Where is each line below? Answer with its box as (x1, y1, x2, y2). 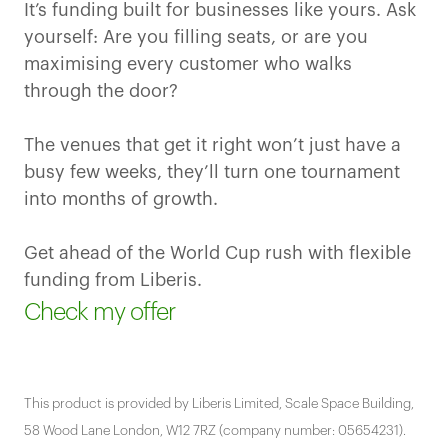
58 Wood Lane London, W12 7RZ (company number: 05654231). (24, 423, 406, 437)
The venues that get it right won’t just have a (24, 136, 401, 155)
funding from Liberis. (24, 271, 202, 290)
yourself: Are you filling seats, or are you (24, 28, 368, 47)
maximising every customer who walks (24, 55, 352, 74)
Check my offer (24, 300, 175, 325)
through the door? (24, 82, 178, 101)
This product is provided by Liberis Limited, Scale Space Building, (24, 396, 414, 410)
